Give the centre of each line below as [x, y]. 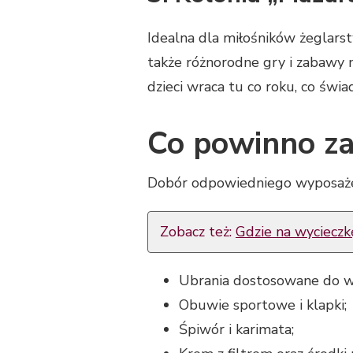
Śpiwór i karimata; [236, 330]
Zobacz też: [198, 232]
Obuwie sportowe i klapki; [263, 305]
